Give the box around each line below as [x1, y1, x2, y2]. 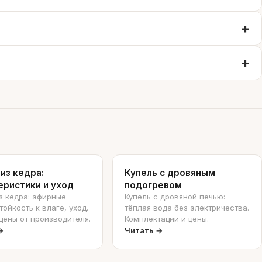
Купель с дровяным [125, 167, 215, 178]
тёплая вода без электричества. [125, 203, 249, 212]
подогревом [125, 180, 182, 191]
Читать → [125, 226, 163, 235]
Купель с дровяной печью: [125, 192, 225, 201]
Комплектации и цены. [125, 214, 209, 223]
